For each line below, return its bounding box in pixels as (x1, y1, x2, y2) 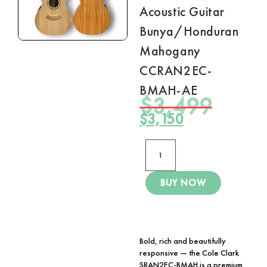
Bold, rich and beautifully (139, 235, 226, 247)
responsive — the (139, 247, 202, 259)
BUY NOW (160, 176, 206, 190)
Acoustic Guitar (139, 3, 225, 20)
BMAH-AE (139, 82, 198, 99)
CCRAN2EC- (139, 62, 212, 79)
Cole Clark (202, 247, 239, 259)
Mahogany (139, 42, 201, 60)
